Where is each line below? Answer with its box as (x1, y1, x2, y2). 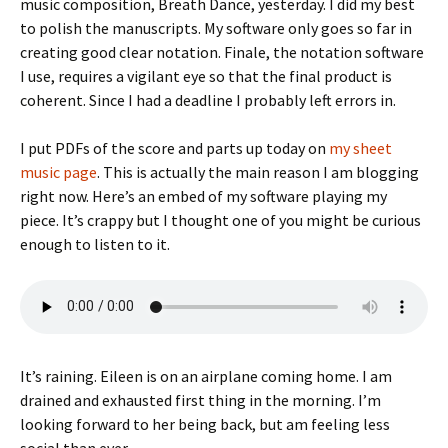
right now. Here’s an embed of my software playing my (20, 185, 387, 206)
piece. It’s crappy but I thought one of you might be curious (20, 209, 421, 230)
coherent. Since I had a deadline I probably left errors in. (20, 89, 396, 110)
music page (20, 161, 97, 182)
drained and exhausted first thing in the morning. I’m (20, 389, 381, 410)
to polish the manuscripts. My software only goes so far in (20, 17, 412, 38)
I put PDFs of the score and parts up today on (20, 137, 329, 158)
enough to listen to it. (20, 233, 170, 254)
